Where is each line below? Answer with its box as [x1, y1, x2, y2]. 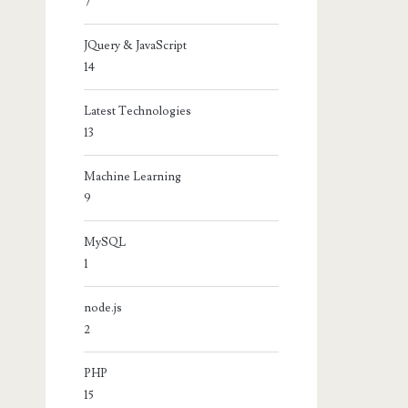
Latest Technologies [84, 103, 192, 118]
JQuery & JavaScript [84, 37, 188, 53]
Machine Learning [84, 168, 182, 184]
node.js [84, 300, 123, 315]
